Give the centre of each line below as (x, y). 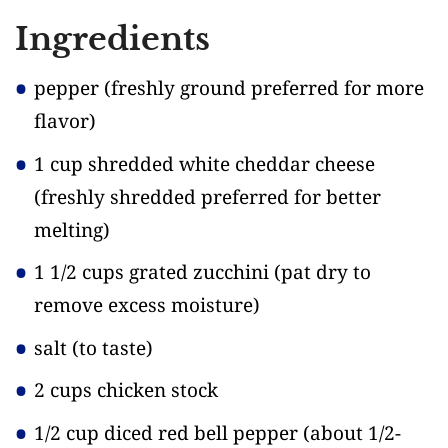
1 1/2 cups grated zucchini (154, 272)
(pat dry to (322, 272)
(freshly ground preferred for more (264, 88)
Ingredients (112, 39)
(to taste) (112, 347)
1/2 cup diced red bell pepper (168, 432)
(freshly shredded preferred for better (207, 196)
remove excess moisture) (147, 305)
